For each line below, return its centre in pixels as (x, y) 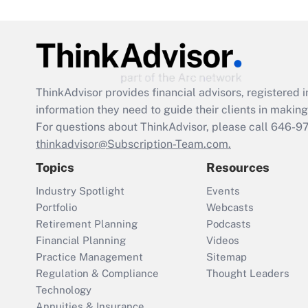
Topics (55, 167)
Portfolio (56, 207)
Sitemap (227, 256)
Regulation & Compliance (97, 273)
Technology (64, 289)
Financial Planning (81, 240)
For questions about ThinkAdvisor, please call (153, 126)
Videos (223, 240)
